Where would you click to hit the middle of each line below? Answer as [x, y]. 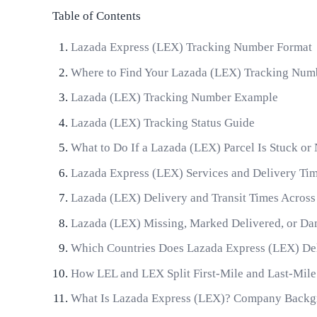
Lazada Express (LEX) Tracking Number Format [191, 47]
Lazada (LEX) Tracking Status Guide [162, 122]
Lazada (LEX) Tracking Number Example [174, 98]
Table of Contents [97, 16]
